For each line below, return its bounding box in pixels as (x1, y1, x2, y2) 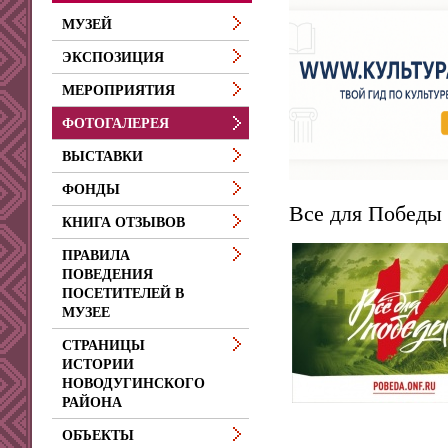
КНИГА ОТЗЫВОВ (62, 215, 185, 230)
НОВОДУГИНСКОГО (62, 376, 205, 391)
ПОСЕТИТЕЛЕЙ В (62, 286, 184, 301)
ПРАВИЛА (62, 248, 130, 263)
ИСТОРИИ (62, 357, 134, 372)
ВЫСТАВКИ (62, 149, 143, 164)
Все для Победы (289, 200, 442, 226)
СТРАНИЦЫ (62, 338, 145, 353)
